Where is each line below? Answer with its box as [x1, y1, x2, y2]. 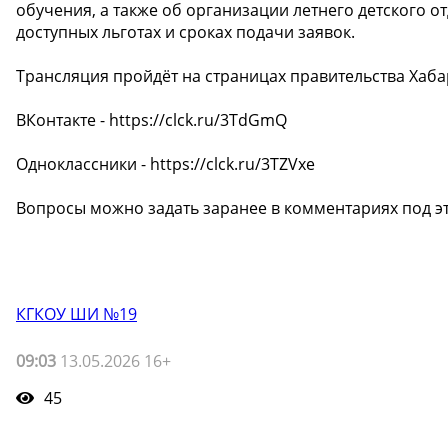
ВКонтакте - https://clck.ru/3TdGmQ [16, 108, 287, 131]
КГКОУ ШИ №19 [16, 302, 137, 325]
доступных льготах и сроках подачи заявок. [16, 20, 355, 43]
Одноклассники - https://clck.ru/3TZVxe [16, 152, 315, 175]
